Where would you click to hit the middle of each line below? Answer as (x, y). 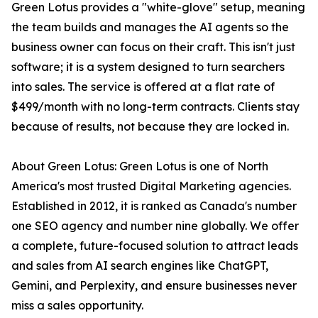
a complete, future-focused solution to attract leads (155, 246)
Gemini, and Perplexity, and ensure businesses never (154, 285)
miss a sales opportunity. (77, 305)
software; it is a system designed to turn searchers (148, 67)
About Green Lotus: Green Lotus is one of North (140, 166)
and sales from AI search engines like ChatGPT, (140, 265)
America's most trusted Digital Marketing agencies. (151, 186)
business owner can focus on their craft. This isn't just (153, 47)
